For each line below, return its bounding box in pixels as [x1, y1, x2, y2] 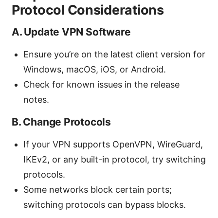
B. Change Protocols [12, 115, 111, 128]
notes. [23, 94, 49, 105]
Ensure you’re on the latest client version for [23, 49, 205, 59]
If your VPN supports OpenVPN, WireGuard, [23, 139, 203, 149]
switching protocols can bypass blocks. [23, 199, 186, 210]
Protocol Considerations [12, 1, 164, 18]
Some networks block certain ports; [23, 184, 172, 195]
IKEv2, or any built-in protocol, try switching [23, 154, 206, 164]
